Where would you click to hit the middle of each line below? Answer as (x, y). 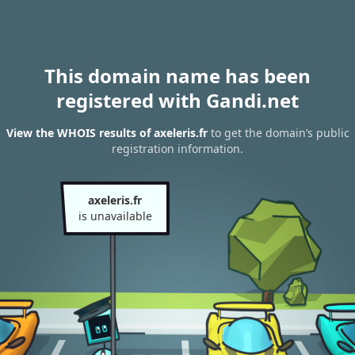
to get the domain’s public (278, 133)
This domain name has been (177, 76)
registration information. (177, 149)
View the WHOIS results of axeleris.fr (107, 133)
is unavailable (115, 216)
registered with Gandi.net (177, 100)
